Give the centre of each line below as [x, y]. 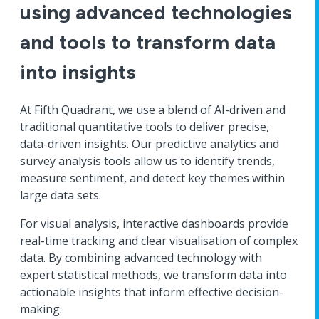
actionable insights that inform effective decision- [152, 292]
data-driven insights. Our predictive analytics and [150, 144]
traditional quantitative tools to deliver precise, [145, 127]
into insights [78, 72]
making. [41, 309]
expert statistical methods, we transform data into [153, 275]
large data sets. [61, 195]
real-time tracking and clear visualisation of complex [159, 241]
